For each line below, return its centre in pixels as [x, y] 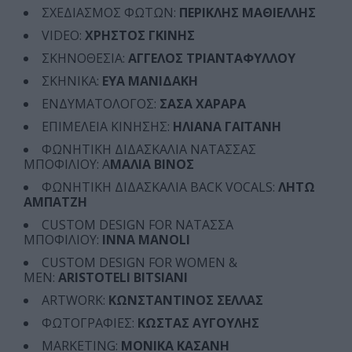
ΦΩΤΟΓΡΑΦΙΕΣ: [90, 323]
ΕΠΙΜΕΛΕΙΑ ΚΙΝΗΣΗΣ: [107, 126]
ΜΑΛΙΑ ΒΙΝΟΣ [152, 164]
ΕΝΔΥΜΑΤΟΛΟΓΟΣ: [101, 103]
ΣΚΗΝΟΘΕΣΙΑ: [83, 58]
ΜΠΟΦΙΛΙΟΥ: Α [67, 164]
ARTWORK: [75, 300]
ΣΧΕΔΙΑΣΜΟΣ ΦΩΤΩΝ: [110, 12]
